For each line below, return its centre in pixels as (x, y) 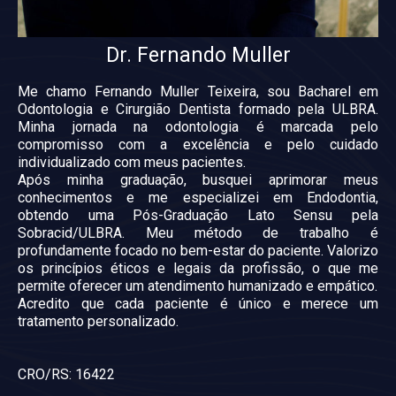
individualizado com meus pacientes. (132, 162)
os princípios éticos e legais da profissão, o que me (198, 268)
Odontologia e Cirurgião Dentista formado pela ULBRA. (198, 109)
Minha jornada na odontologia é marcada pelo (198, 126)
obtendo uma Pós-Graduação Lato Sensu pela (198, 215)
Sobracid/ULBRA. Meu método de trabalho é (198, 232)
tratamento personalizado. (100, 321)
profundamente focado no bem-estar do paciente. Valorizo (198, 250)
